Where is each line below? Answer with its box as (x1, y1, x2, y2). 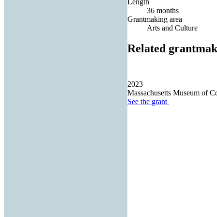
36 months (147, 6, 179, 15)
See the (127, 97, 152, 106)
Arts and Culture (147, 23, 198, 32)
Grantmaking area (127, 15, 182, 23)
